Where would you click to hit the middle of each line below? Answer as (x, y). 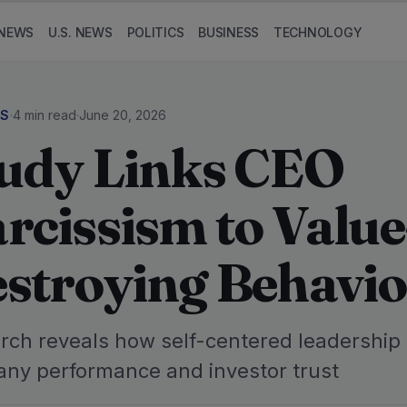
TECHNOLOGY (318, 32)
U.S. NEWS (80, 32)
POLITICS (155, 32)
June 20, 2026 (122, 115)
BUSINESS (229, 32)
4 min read (44, 115)
